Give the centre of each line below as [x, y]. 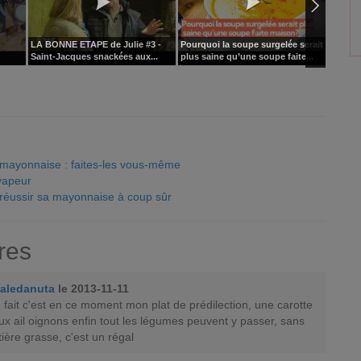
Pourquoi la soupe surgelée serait [252, 45]
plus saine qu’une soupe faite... [247, 57]
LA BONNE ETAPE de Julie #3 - [96, 45]
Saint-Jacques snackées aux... [94, 57]
